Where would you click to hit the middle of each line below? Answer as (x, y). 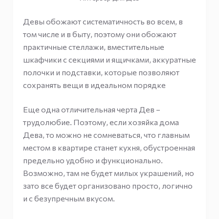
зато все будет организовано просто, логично (108, 185)
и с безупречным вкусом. (69, 198)
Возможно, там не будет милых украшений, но (108, 173)
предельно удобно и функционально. (93, 160)
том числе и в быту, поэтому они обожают (99, 34)
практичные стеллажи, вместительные (93, 46)
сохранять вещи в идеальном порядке (94, 85)
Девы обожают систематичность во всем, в (103, 21)
